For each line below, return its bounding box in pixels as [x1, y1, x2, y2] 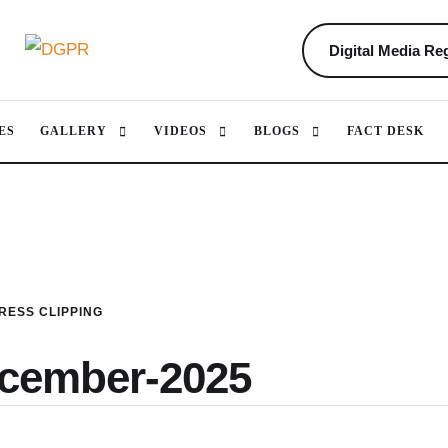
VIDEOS [154, 124, 207, 138]
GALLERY [40, 124, 107, 138]
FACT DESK [347, 124, 424, 138]
